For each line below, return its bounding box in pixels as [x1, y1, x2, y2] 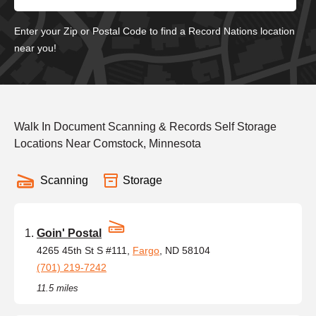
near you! [14, 42, 56, 54]
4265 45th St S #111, [37, 244, 133, 256]
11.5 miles [37, 282, 78, 293]
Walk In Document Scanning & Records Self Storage [14, 120, 276, 133]
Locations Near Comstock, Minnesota [14, 137, 201, 150]
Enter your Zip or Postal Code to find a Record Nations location [14, 25, 295, 37]
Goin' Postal [37, 226, 102, 239]
